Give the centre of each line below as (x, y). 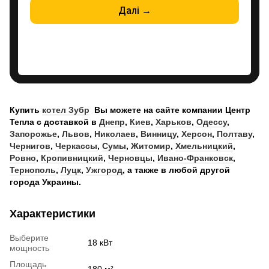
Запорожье (33, 134)
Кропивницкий (72, 158)
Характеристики (53, 213)
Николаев (115, 134)
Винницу (159, 134)
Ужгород (104, 170)
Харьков (174, 122)
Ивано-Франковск (195, 158)
